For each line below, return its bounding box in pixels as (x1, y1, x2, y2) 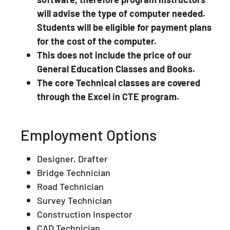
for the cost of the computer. (37, 34, 157, 47)
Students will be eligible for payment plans (37, 21, 212, 33)
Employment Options (21, 124, 157, 144)
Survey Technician (37, 194, 112, 206)
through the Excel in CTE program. (37, 90, 181, 103)
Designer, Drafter (37, 152, 108, 165)
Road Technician (37, 180, 104, 193)
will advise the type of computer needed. (37, 7, 205, 20)
